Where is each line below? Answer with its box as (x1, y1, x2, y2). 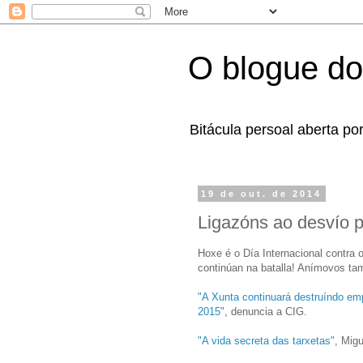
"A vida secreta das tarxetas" (198, 334, 335, 347)
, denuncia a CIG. (224, 305, 307, 318)
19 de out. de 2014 (201, 189, 322, 199)
